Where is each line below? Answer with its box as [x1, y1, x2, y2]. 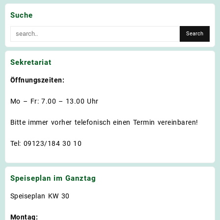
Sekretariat [10, 58, 52, 67]
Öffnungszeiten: [10, 76, 65, 84]
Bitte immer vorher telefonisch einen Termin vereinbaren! [10, 118, 198, 126]
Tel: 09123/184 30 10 [10, 139, 82, 147]
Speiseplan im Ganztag [10, 174, 96, 183]
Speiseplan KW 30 [10, 192, 70, 200]
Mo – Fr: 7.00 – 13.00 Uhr [10, 97, 99, 105]
